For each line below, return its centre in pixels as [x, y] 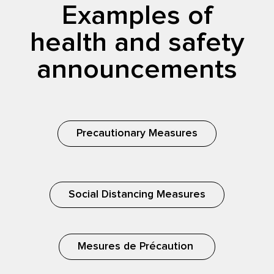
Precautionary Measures [137, 134]
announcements [137, 70]
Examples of [137, 16]
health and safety [137, 43]
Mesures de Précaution [137, 247]
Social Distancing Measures [137, 195]
